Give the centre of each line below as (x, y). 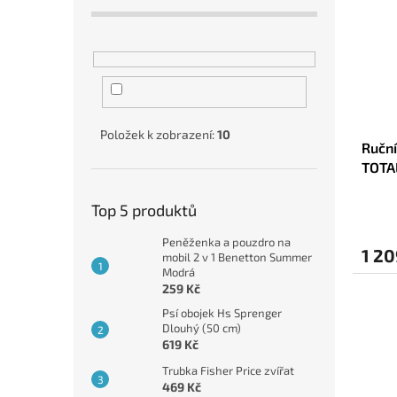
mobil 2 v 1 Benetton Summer (237, 257)
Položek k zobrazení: (159, 135)
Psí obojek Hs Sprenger (222, 313)
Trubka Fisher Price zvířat (228, 371)
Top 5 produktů (144, 210)
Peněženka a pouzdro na (226, 242)
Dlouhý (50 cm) (202, 328)
